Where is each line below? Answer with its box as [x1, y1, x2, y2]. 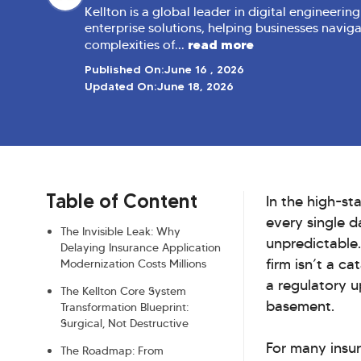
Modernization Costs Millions [60, 256, 206, 272]
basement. [266, 297, 334, 316]
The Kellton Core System [60, 284, 186, 299]
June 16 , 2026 [164, 62, 244, 77]
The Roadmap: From [60, 343, 164, 359]
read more [188, 36, 254, 53]
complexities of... [85, 37, 188, 53]
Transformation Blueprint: [60, 300, 189, 315]
